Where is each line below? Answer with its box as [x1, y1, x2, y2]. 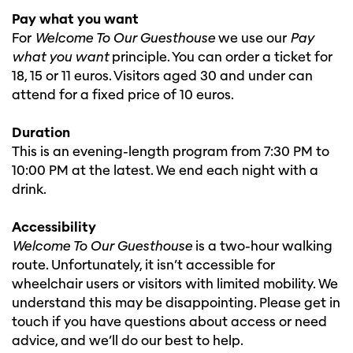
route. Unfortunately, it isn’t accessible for [12, 257, 275, 274]
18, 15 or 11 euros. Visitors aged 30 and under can [12, 68, 313, 85]
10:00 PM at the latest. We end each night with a [12, 162, 318, 180]
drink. [12, 181, 46, 199]
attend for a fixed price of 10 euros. [12, 87, 234, 104]
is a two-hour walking [192, 238, 333, 255]
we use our [215, 30, 290, 47]
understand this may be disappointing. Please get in [12, 295, 340, 312]
